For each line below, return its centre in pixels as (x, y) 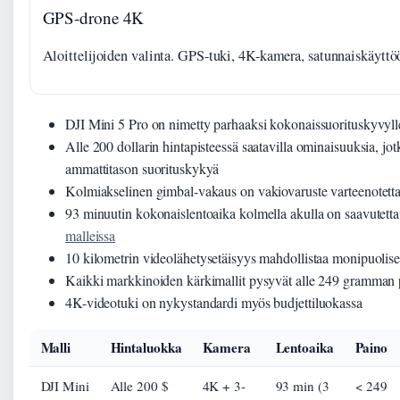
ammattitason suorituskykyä (142, 168)
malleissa (91, 235)
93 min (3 (302, 385)
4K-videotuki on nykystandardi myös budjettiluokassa (214, 302)
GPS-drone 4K (93, 18)
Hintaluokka (146, 347)
